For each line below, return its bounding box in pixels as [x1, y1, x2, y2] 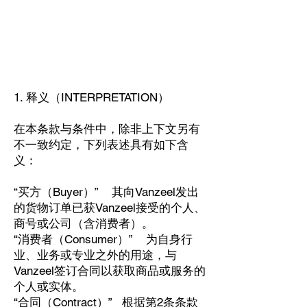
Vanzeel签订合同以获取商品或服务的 [14, 264, 206, 278]
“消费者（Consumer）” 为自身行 [14, 232, 193, 246]
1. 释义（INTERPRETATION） [14, 90, 169, 104]
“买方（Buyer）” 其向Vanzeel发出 [14, 185, 199, 199]
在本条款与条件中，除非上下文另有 [14, 122, 200, 136]
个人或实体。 [14, 280, 84, 293]
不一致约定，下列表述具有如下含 [14, 138, 188, 151]
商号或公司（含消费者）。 [14, 217, 153, 230]
